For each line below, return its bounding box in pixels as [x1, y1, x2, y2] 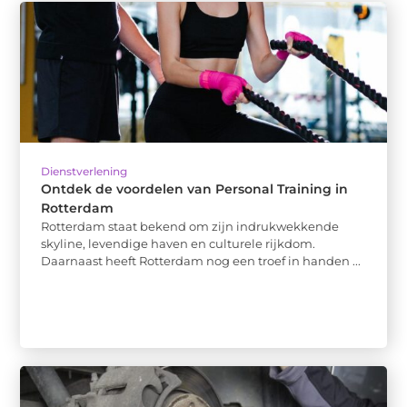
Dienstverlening [41, 164, 128, 178]
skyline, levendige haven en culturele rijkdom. [41, 236, 316, 251]
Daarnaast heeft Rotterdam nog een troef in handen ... [41, 253, 362, 268]
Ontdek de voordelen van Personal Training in [41, 181, 349, 197]
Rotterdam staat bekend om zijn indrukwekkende [41, 219, 340, 233]
